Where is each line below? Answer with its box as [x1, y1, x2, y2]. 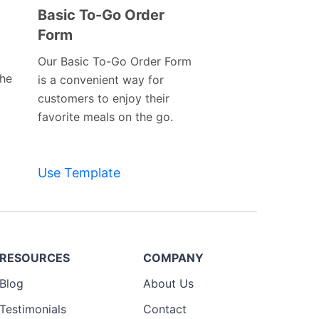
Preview [83, 28, 124, 41]
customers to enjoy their [37, 91, 169, 106]
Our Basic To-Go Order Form [37, 54, 192, 69]
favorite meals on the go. [37, 110, 173, 125]
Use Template [37, 165, 120, 181]
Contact [143, 302, 187, 317]
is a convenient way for [37, 73, 164, 88]
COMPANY [143, 251, 204, 266]
